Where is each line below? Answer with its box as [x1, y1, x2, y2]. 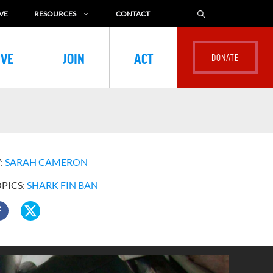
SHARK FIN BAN [27, 179, 99, 191]
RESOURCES [34, 9, 76, 18]
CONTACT [116, 9, 150, 18]
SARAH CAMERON [5, 156, 88, 168]
